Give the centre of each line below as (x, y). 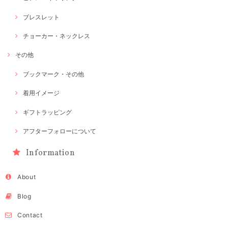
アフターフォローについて (60, 131)
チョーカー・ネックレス (56, 36)
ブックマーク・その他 (53, 74)
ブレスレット (41, 17)
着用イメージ (41, 93)
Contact (30, 215)
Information (50, 153)
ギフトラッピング (47, 112)
